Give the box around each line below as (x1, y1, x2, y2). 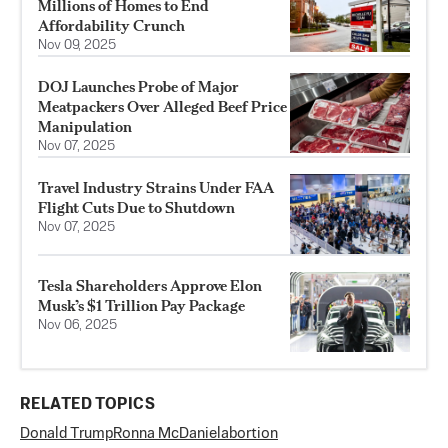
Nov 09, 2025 (38, 39, 116, 53)
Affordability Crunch (38, 16, 185, 36)
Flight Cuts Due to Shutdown (38, 198, 235, 218)
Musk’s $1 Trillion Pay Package (38, 296, 245, 316)
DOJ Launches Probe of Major (38, 77, 239, 97)
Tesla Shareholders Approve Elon (38, 276, 262, 296)
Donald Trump (20, 426, 113, 442)
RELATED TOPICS (20, 397, 155, 414)
